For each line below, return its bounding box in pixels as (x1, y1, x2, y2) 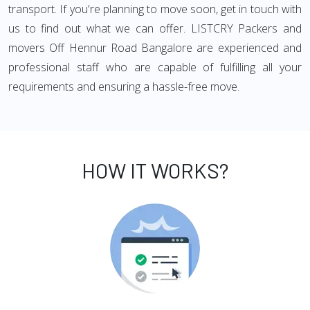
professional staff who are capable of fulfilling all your (8, 60, 302, 75)
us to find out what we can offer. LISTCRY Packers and (8, 21, 302, 36)
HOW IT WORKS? (82, 158, 228, 183)
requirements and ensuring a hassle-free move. (8, 79, 239, 94)
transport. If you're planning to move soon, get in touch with (8, 1, 302, 17)
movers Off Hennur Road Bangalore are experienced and (8, 40, 302, 55)
